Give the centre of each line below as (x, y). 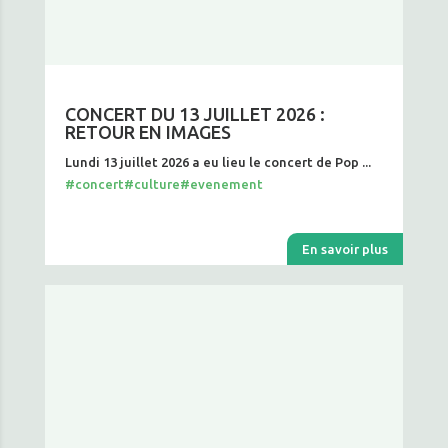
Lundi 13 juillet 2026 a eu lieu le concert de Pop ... (217, 162)
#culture (151, 184)
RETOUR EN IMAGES (147, 132)
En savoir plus (345, 249)
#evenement (221, 184)
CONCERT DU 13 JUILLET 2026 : (194, 114)
